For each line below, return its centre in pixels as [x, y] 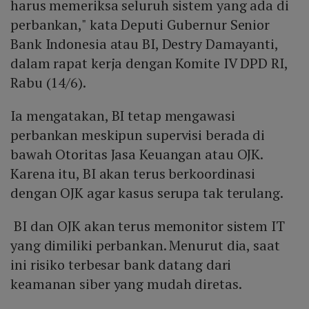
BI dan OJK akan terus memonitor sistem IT [148, 226]
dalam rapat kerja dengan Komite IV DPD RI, [149, 63]
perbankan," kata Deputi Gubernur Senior [140, 25]
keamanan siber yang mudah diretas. [126, 284]
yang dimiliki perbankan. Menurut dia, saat [145, 246]
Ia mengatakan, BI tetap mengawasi [123, 116]
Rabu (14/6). [48, 83]
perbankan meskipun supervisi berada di [138, 135]
